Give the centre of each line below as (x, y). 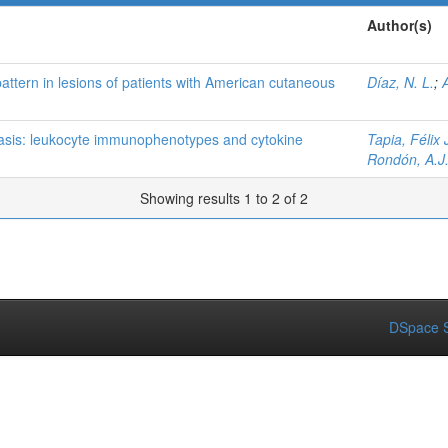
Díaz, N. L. (400, 82)
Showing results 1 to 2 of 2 (224, 198)
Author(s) (399, 25)
